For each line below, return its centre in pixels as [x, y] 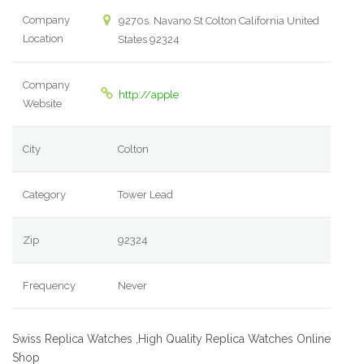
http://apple [148, 95]
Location [43, 39]
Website [43, 104]
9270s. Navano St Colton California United [217, 21]
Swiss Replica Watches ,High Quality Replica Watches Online [171, 339]
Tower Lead [146, 195]
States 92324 [149, 40]
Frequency [50, 286]
